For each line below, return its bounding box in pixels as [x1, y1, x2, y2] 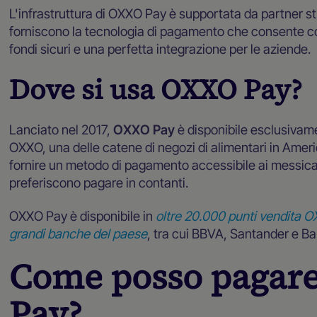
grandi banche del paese [9, 225, 148, 241]
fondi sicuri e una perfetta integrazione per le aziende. [9, 41, 311, 57]
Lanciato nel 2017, [9, 121, 114, 137]
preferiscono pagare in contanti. [9, 174, 189, 190]
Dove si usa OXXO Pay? [9, 70, 303, 108]
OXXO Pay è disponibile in [9, 207, 154, 224]
